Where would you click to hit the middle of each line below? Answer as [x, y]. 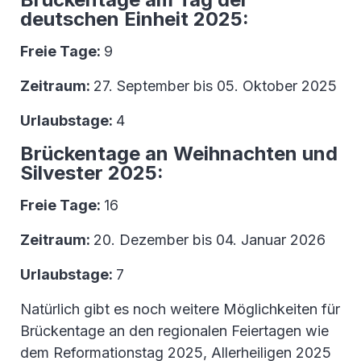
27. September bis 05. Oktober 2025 [215, 86]
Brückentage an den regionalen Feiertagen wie [174, 331]
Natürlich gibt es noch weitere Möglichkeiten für [180, 309]
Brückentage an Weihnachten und [179, 154]
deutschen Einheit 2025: [135, 19]
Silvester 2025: [92, 173]
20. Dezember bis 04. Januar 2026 [210, 240]
